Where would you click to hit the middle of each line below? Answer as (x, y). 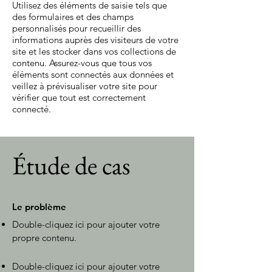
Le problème (39, 207)
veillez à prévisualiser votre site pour (85, 86)
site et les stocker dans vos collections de (94, 51)
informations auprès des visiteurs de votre (95, 40)
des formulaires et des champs (73, 17)
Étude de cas (71, 165)
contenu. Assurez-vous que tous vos (82, 63)
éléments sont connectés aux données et (93, 74)
